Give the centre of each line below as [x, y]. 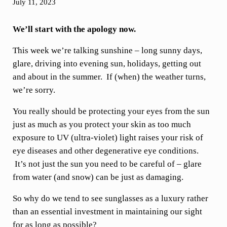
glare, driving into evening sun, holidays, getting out [107, 63]
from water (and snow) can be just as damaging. [98, 177]
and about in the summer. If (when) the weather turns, [109, 77]
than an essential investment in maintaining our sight [107, 211]
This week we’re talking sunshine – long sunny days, [107, 50]
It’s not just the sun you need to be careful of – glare [107, 164]
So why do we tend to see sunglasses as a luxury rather [110, 198]
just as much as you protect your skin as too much [102, 124]
